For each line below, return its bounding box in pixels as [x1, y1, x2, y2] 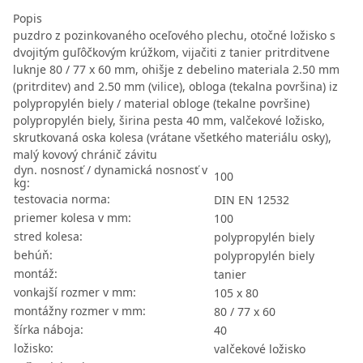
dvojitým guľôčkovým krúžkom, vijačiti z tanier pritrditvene [13, 45, 330, 61]
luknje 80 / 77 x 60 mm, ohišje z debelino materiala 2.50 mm [13, 62, 340, 78]
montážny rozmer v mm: [14, 303, 146, 319]
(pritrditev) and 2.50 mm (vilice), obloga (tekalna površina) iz [13, 79, 338, 95]
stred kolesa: [14, 228, 83, 245]
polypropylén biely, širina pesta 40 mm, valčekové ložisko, [13, 113, 325, 129]
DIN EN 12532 [214, 192, 289, 208]
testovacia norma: [14, 191, 110, 207]
